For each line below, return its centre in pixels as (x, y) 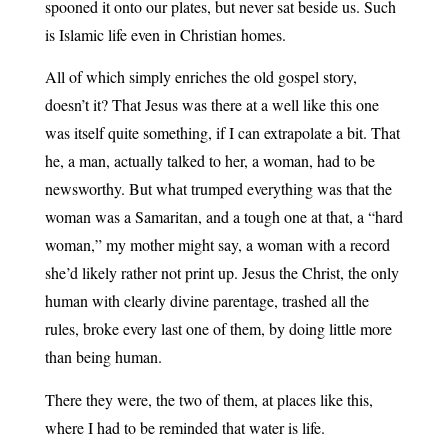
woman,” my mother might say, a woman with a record (217, 245)
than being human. (107, 357)
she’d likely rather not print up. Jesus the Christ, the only (221, 273)
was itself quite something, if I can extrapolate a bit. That (222, 133)
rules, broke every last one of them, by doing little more (218, 329)
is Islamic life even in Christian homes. (165, 34)
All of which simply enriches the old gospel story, (200, 77)
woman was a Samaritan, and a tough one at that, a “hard (223, 217)
